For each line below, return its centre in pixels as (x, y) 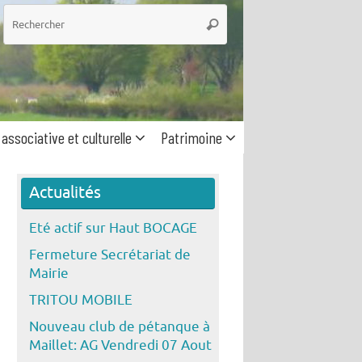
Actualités (65, 193)
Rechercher (235, 23)
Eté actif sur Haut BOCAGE (113, 228)
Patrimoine (191, 137)
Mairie (49, 274)
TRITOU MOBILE (81, 300)
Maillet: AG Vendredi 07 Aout (120, 345)
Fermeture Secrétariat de (110, 255)
